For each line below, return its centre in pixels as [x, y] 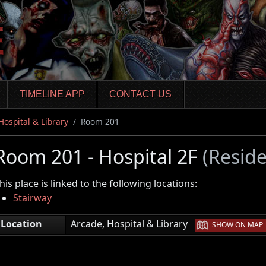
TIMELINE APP [52, 94]
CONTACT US [141, 94]
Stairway [32, 197]
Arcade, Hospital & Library [133, 224]
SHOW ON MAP [237, 224]
